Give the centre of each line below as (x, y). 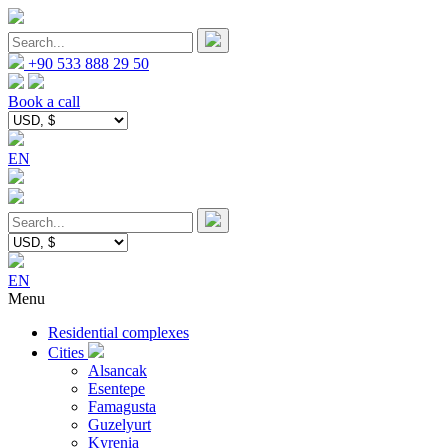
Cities (68, 352)
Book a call (44, 101)
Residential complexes (118, 332)
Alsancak (117, 370)
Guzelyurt (119, 424)
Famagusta (122, 406)
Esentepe (116, 388)
